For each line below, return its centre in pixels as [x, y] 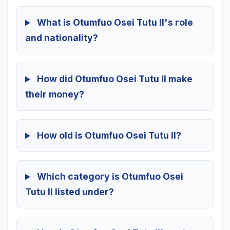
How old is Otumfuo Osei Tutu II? [108, 136]
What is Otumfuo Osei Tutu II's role [114, 23]
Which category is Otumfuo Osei [109, 177]
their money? [55, 94]
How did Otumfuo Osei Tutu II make [113, 79]
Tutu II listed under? [70, 192]
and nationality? [62, 38]
